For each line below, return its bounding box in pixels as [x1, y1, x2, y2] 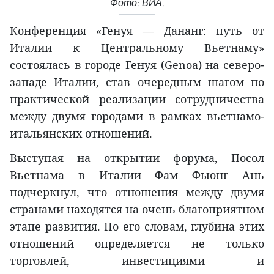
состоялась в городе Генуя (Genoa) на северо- [10, 57, 264, 72]
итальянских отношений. [10, 125, 152, 141]
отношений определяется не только [10, 235, 264, 251]
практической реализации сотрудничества [10, 91, 264, 106]
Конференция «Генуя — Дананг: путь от [10, 23, 264, 38]
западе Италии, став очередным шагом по [10, 74, 264, 89]
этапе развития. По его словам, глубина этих [10, 218, 264, 234]
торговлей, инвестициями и [10, 253, 264, 268]
